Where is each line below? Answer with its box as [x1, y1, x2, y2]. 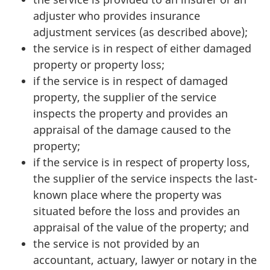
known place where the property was [33, 187, 222, 202]
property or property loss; [33, 57, 165, 72]
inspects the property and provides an [33, 106, 228, 121]
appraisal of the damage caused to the [33, 122, 231, 137]
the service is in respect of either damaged [33, 41, 251, 55]
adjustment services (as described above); [33, 25, 248, 39]
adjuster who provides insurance [33, 8, 200, 23]
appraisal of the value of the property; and [33, 220, 249, 234]
